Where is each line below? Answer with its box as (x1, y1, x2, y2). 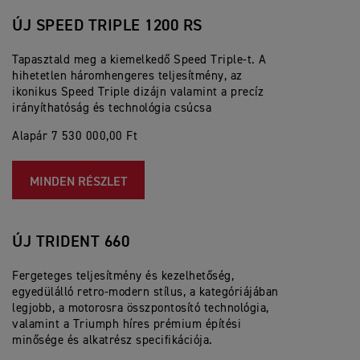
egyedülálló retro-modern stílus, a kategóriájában (12, 286, 279, 298)
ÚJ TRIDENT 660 (12, 234, 134, 250)
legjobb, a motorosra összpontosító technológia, (12, 302, 269, 314)
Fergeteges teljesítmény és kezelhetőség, (12, 270, 234, 282)
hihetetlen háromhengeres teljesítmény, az (12, 70, 243, 82)
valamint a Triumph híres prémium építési (12, 318, 241, 330)
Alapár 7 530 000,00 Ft (12, 130, 137, 142)
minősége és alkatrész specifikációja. (12, 334, 216, 346)
